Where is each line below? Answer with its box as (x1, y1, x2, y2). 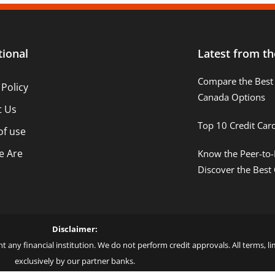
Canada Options (197, 90, 265, 103)
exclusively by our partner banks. (15, 255, 135, 266)
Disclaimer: (52, 223, 98, 234)
